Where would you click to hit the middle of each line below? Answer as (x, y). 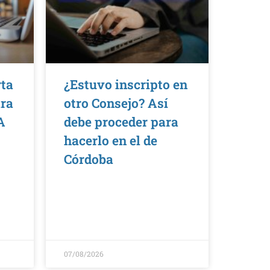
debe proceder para (121, 122)
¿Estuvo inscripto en (126, 85)
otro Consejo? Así (116, 103)
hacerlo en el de (111, 141)
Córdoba (89, 159)
